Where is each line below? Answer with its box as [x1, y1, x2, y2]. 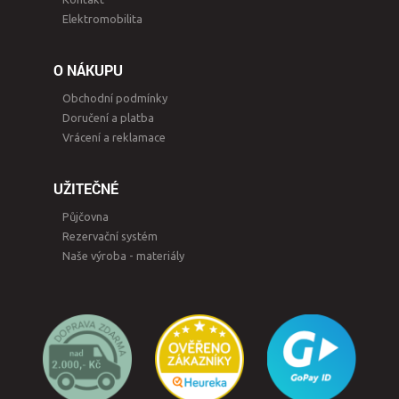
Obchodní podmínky [62, 91, 167, 104]
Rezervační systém [62, 229, 158, 242]
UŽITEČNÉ [53, 178, 118, 198]
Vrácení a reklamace [62, 130, 166, 143]
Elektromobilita [62, 12, 142, 25]
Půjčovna [62, 209, 109, 223]
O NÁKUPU [53, 60, 123, 79]
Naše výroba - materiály [62, 248, 184, 262]
